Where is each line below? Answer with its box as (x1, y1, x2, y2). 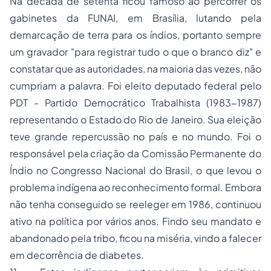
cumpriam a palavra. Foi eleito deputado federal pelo (10, 79, 261, 92)
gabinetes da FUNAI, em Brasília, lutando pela (10, 11, 261, 24)
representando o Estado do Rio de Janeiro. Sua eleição (10, 113, 261, 126)
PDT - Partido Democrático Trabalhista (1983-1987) (10, 96, 261, 109)
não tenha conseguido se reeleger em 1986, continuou (10, 198, 261, 211)
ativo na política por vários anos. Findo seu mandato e (10, 215, 261, 227)
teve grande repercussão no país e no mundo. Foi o (10, 130, 261, 143)
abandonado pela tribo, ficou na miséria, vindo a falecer (10, 232, 261, 244)
